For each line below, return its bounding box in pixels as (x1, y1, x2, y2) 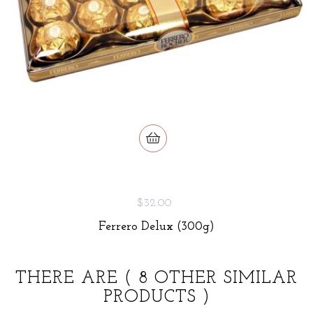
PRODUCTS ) (103, 288, 210, 306)
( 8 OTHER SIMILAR (124, 269, 298, 287)
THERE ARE (15, 269, 124, 287)
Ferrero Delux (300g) (99, 219, 214, 233)
